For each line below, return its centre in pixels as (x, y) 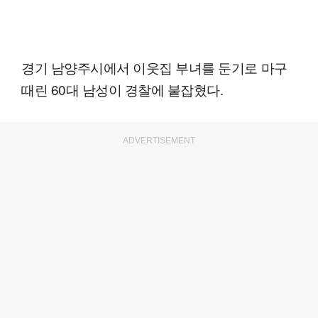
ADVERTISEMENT (159, 140)
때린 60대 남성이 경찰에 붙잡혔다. (122, 89)
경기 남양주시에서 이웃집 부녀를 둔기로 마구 (154, 67)
